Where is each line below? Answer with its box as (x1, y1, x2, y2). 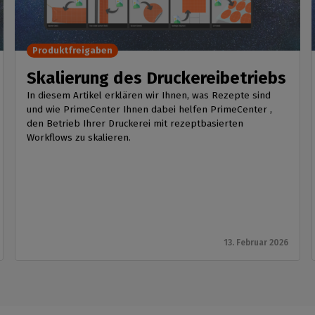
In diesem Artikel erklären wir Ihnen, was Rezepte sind (27, 89, 271, 102)
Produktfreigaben (32, 45, 113, 56)
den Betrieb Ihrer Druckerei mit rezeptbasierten (27, 117, 244, 130)
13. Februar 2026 (223, 238, 288, 248)
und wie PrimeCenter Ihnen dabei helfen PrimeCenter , (27, 103, 273, 116)
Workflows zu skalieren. (27, 131, 131, 144)
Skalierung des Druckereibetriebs (27, 68, 287, 89)
